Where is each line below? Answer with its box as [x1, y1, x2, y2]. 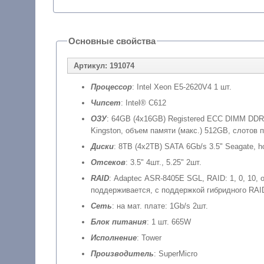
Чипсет [90, 98, 121, 107]
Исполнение [90, 233, 137, 242]
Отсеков [90, 157, 126, 167]
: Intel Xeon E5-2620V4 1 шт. [131, 82, 232, 91]
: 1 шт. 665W [146, 217, 191, 226]
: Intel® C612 [120, 98, 166, 107]
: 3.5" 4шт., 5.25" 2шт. [125, 157, 202, 167]
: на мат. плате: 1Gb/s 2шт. [111, 201, 208, 210]
